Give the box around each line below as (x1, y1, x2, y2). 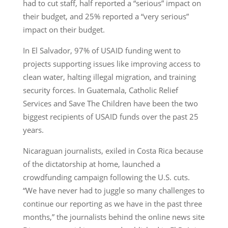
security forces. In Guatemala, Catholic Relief (22, 84, 178, 95)
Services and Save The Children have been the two (22, 98, 198, 108)
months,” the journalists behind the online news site (22, 211, 205, 222)
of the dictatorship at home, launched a (22, 158, 160, 169)
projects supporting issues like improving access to (22, 58, 201, 69)
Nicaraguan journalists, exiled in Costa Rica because (22, 145, 203, 156)
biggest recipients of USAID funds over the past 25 (22, 111, 198, 122)
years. (22, 124, 44, 135)
